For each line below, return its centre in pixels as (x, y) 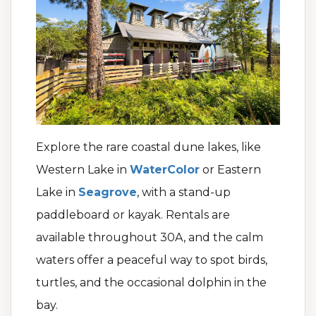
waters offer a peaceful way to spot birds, (152, 260)
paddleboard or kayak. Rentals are (133, 215)
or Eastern (230, 170)
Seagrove (108, 193)
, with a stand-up (184, 193)
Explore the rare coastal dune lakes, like (148, 147)
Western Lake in (83, 170)
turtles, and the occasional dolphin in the (151, 283)
